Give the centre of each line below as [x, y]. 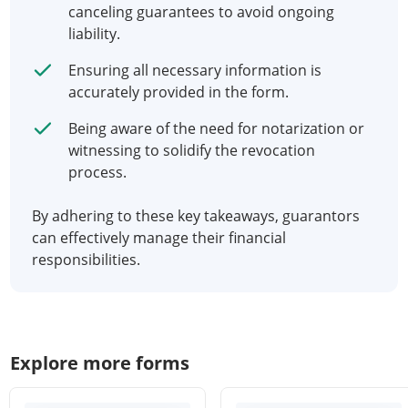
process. [97, 172]
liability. [94, 34]
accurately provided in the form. [178, 92]
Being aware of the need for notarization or [216, 128]
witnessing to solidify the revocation [192, 150]
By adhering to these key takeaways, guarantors [196, 216]
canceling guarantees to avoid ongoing [201, 12]
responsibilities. [86, 260]
